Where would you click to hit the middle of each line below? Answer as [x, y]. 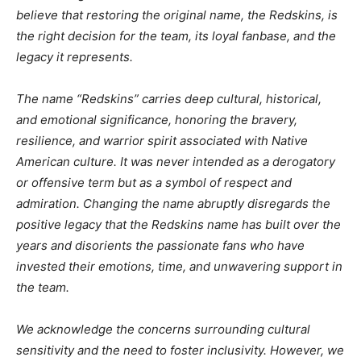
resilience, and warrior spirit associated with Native [162, 140]
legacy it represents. [75, 56]
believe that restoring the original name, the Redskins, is [177, 15]
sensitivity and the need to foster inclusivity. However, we [180, 350]
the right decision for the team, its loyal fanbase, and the [176, 35]
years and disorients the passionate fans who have [160, 245]
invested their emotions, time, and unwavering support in [179, 266]
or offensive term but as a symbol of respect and [154, 182]
